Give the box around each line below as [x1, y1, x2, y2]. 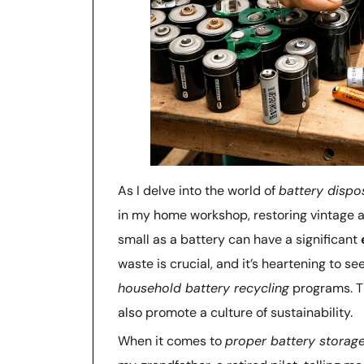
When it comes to [118, 331, 225, 349]
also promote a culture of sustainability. [118, 303, 353, 321]
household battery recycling [118, 279, 289, 297]
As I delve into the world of [118, 181, 279, 199]
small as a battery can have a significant [118, 230, 361, 248]
